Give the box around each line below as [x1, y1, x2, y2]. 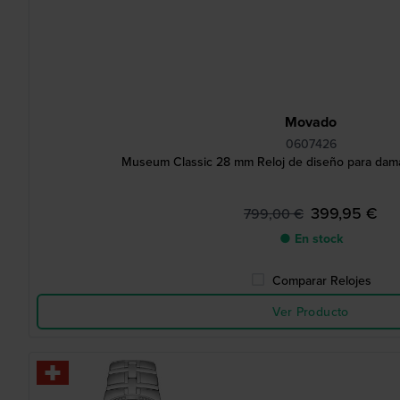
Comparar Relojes [271, 271, 371, 289]
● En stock [279, 229, 343, 247]
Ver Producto [272, 303, 349, 321]
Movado [285, 112, 337, 132]
